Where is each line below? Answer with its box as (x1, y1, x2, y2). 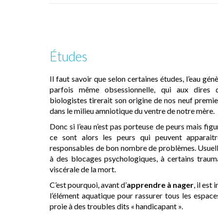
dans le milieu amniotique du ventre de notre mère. (50, 106, 215, 115)
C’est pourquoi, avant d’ (50, 180, 127, 189)
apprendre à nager (127, 180, 194, 189)
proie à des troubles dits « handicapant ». (50, 201, 183, 211)
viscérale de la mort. (50, 164, 116, 174)
